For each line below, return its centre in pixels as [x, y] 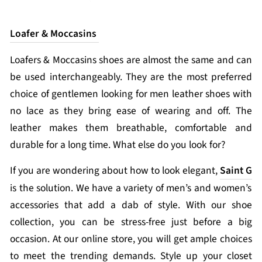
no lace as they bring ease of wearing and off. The [131, 111]
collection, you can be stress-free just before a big [131, 222]
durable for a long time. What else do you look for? [119, 145]
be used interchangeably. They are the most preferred [131, 77]
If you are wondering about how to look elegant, [115, 170]
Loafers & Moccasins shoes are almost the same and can [131, 60]
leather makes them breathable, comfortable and [131, 128]
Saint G [236, 170]
